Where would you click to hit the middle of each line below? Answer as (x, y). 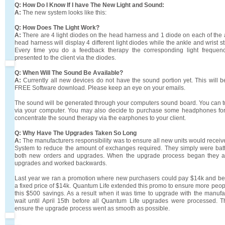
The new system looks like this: (65, 12)
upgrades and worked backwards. (61, 163)
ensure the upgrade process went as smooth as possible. (92, 208)
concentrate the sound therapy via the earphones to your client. (100, 118)
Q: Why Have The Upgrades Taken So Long (76, 133)
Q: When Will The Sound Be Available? (69, 73)
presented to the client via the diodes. (65, 58)
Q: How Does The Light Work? (57, 27)
